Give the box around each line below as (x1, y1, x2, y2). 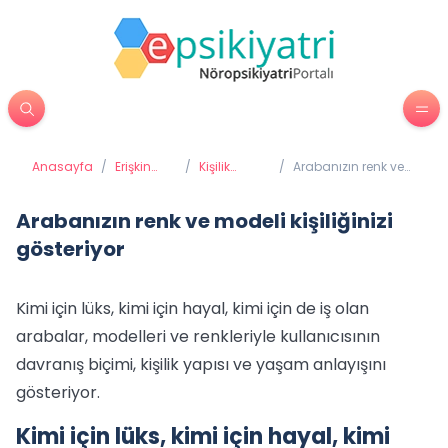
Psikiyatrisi (115, 174, 177, 191)
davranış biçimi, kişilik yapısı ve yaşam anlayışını (16, 353, 386, 376)
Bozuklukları (199, 174, 271, 191)
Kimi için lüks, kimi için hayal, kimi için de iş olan (16, 297, 369, 320)
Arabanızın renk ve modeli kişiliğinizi (16, 207, 393, 235)
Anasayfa (32, 158, 93, 175)
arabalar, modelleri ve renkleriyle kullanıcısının (16, 325, 380, 348)
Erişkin (115, 158, 151, 175)
